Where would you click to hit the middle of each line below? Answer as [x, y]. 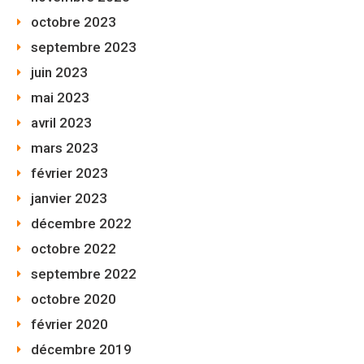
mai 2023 [60, 97]
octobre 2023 [74, 22]
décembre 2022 [81, 223]
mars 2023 [65, 147]
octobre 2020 [74, 299]
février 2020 [69, 324]
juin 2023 [59, 72]
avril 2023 [61, 122]
